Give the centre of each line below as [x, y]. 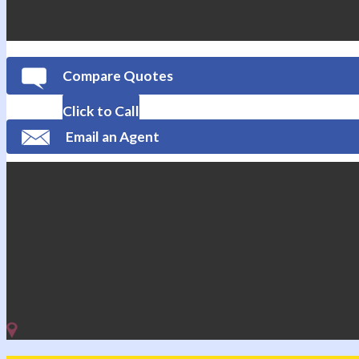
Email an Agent [113, 137]
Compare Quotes [118, 76]
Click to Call [101, 111]
